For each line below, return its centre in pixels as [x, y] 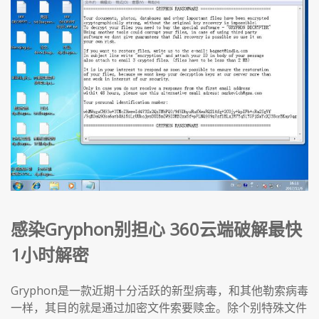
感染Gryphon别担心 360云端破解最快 [156, 229]
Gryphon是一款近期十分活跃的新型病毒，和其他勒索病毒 [159, 290]
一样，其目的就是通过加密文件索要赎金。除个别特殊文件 [159, 307]
